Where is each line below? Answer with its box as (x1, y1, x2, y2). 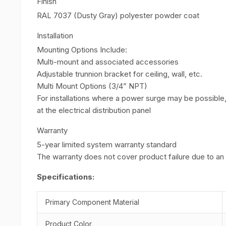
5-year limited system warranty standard (37, 140, 177, 149)
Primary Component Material (45, 198, 139, 206)
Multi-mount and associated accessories (37, 57, 179, 67)
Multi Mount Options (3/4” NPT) (37, 81, 147, 91)
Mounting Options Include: (37, 45, 127, 54)
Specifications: (37, 172, 94, 182)
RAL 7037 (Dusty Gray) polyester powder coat (37, 11, 199, 20)
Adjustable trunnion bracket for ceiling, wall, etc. (37, 69, 202, 79)
